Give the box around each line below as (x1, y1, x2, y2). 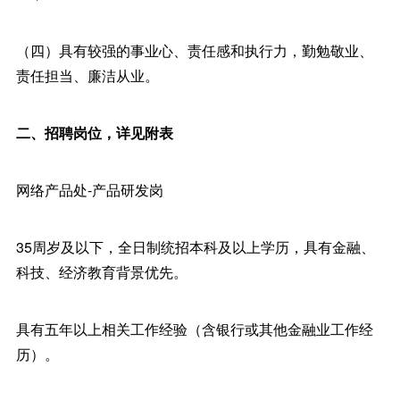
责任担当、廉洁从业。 (15, 65, 159, 86)
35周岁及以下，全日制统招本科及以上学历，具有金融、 (15, 237, 375, 257)
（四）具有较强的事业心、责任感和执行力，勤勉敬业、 (15, 40, 373, 61)
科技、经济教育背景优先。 (15, 262, 187, 282)
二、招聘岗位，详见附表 (15, 122, 173, 143)
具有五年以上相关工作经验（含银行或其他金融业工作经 (15, 319, 373, 339)
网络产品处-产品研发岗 (15, 179, 163, 200)
